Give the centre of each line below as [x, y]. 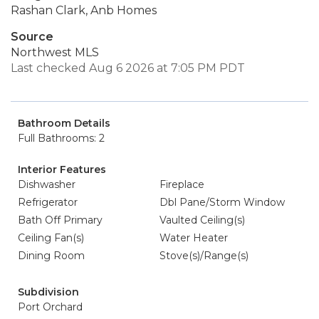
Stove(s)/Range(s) [204, 256]
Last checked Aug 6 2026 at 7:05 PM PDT [128, 68]
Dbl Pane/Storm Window [222, 202]
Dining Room [51, 256]
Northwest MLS [55, 52]
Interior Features [62, 169]
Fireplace [182, 184]
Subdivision [48, 292]
